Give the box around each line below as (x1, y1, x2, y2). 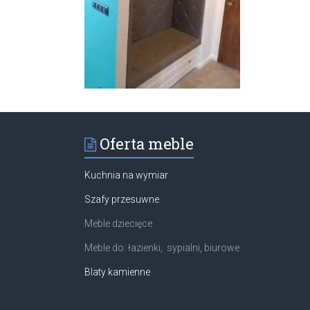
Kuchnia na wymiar (84, 169, 168, 181)
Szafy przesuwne (84, 193, 159, 205)
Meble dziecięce (84, 217, 152, 229)
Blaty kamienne (84, 266, 150, 277)
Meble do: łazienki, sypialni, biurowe (84, 241, 239, 253)
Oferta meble (100, 133, 194, 154)
